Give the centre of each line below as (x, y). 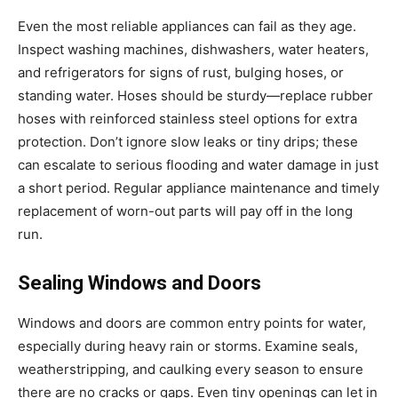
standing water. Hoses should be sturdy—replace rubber (195, 95)
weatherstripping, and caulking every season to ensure (191, 369)
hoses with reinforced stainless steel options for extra (187, 118)
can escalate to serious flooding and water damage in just (198, 164)
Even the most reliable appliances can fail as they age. (187, 26)
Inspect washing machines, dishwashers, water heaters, (193, 49)
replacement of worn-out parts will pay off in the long (185, 211)
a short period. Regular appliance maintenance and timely (199, 187)
